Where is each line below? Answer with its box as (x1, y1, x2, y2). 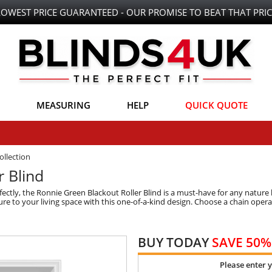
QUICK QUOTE (185, 98, 248, 111)
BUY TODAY (138, 233, 212, 251)
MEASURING (36, 98, 90, 111)
